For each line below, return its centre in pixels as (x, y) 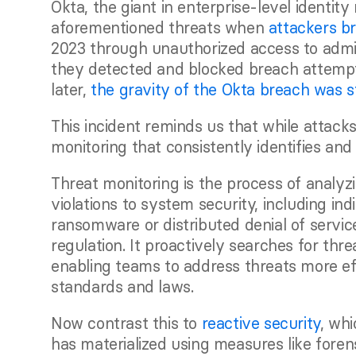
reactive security (261, 323)
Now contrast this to (126, 323)
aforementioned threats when (160, 27)
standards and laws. (122, 286)
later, (71, 89)
